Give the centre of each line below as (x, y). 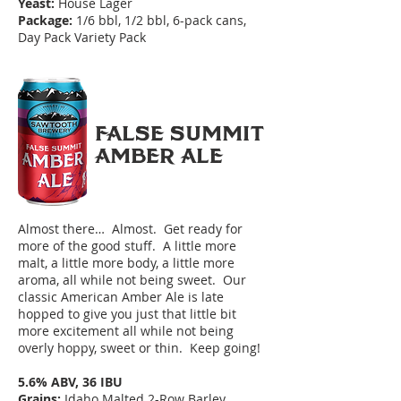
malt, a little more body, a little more (126, 263)
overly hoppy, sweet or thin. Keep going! (139, 348)
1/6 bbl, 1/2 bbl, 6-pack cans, (161, 20)
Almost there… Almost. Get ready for (130, 229)
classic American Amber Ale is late (121, 297)
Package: (47, 20)
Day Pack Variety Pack (82, 37)
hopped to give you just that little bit (127, 314)
